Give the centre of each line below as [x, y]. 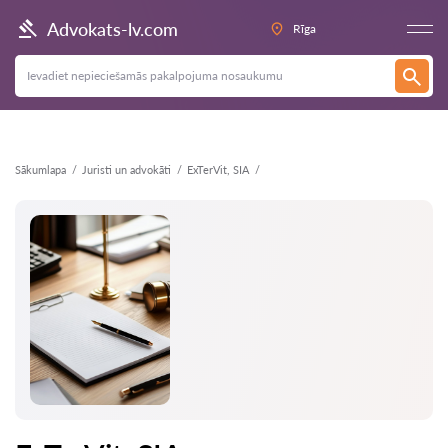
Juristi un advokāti [126, 169]
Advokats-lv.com [112, 28]
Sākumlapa [40, 169]
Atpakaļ [52, 22]
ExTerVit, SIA [218, 169]
